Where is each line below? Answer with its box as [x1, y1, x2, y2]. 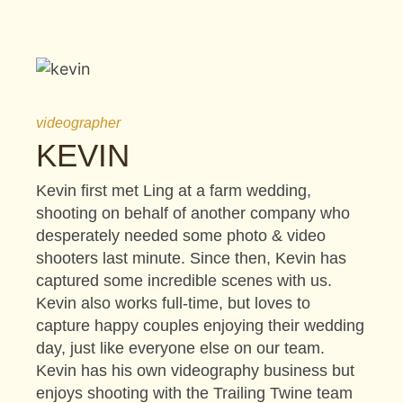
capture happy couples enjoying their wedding [36, 317, 364, 336]
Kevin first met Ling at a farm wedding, [36, 182, 311, 201]
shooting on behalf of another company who [36, 204, 350, 223]
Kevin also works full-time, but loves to [36, 294, 310, 313]
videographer [36, 115, 121, 131]
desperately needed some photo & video [36, 227, 326, 246]
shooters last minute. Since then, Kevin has [36, 249, 346, 268]
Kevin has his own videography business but [36, 362, 354, 381]
